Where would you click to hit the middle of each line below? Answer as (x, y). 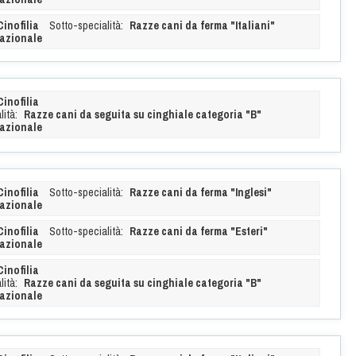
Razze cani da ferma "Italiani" (202, 25)
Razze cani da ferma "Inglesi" (200, 192)
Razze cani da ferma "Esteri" (198, 231)
